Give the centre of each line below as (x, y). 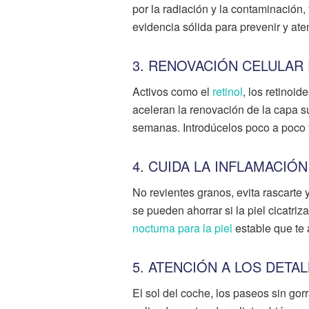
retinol (228, 91)
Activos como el (172, 91)
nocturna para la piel (182, 228)
